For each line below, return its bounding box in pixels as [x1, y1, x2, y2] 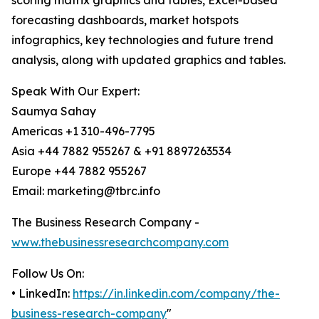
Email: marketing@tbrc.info [11, 184, 160, 199]
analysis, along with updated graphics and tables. [11, 53, 286, 68]
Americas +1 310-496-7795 [11, 124, 155, 139]
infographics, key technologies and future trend [11, 33, 273, 48]
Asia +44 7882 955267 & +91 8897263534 [11, 144, 231, 159]
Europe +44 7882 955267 [11, 164, 147, 179]
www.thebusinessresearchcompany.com [11, 235, 229, 250]
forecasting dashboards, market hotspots [11, 13, 239, 28]
